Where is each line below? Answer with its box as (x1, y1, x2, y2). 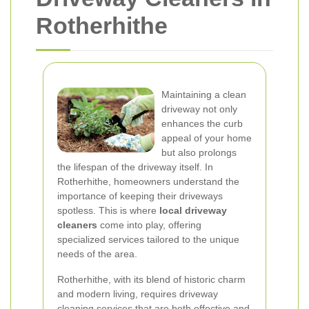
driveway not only (161, 103, 237, 114)
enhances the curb (161, 118, 243, 129)
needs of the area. (57, 248, 137, 259)
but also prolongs (161, 147, 237, 158)
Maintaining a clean (161, 89, 246, 100)
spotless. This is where (57, 205, 159, 216)
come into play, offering (97, 219, 201, 230)
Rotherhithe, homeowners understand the (57, 176, 239, 187)
